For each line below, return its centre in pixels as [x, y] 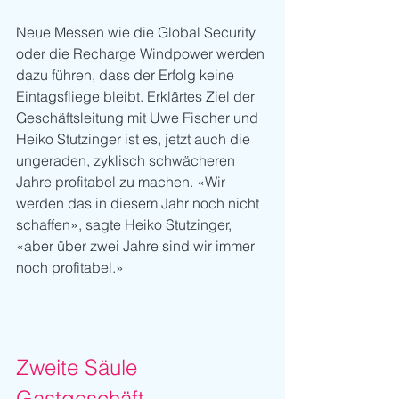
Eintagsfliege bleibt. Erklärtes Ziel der [137, 97]
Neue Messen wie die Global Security [138, 33]
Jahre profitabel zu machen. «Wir [122, 182]
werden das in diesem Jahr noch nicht [139, 204]
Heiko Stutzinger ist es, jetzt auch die [135, 139]
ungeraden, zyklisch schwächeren [127, 161]
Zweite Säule [80, 368]
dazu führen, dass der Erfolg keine [127, 75]
